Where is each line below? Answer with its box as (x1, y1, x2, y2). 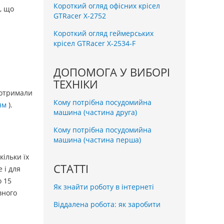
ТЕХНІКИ (53, 76, 98, 92)
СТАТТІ (53, 161, 88, 176)
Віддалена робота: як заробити (53, 199, 160, 209)
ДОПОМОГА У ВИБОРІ (53, 64, 170, 80)
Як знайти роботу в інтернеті (53, 182, 154, 192)
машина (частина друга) (53, 107, 137, 117)
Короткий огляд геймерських (53, 28, 153, 38)
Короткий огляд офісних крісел (53, 1, 160, 11)
